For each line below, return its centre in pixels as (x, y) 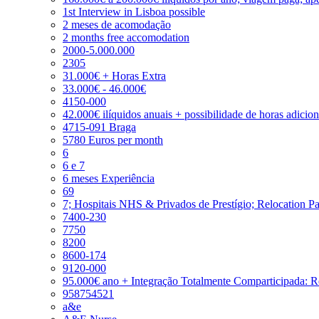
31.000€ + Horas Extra (114, 75)
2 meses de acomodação (117, 24)
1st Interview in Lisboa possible (134, 11)
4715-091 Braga (99, 127)
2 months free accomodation (126, 37)
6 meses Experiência (109, 178)
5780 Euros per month (113, 140)
